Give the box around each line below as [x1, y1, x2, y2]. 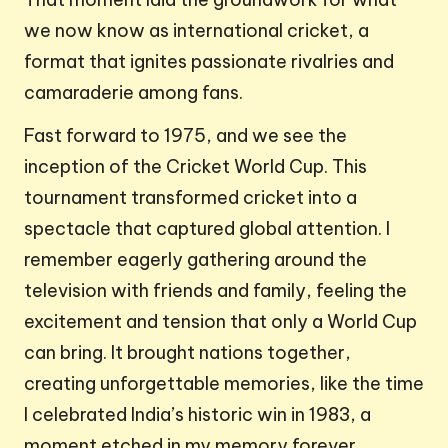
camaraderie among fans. [24, 81, 243, 105]
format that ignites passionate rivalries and [24, 50, 394, 74]
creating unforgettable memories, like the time [24, 372, 424, 396]
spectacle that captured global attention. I [24, 217, 390, 241]
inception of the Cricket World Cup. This [24, 155, 367, 179]
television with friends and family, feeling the [24, 279, 407, 303]
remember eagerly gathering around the [24, 248, 367, 272]
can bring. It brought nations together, [24, 341, 351, 365]
